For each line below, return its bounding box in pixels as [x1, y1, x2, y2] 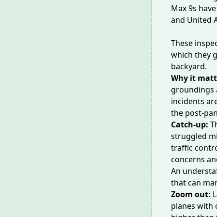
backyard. [171, 61, 207, 72]
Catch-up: [171, 119, 210, 130]
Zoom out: [171, 189, 213, 200]
